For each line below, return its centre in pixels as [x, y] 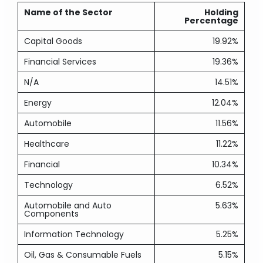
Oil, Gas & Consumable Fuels [83, 255]
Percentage [212, 21]
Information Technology [74, 234]
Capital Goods [53, 41]
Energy [38, 103]
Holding [222, 12]
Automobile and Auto [68, 205]
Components [52, 214]
